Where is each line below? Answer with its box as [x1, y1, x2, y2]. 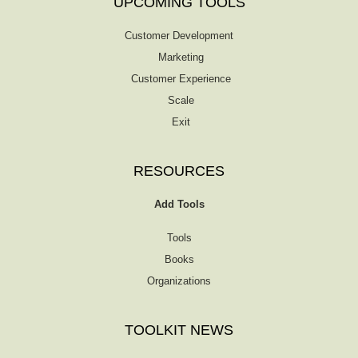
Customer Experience [131, 73, 231, 85]
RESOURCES [133, 163, 225, 179]
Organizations [147, 275, 211, 287]
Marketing [158, 51, 204, 63]
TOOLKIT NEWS [125, 322, 233, 338]
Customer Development [125, 30, 233, 42]
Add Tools [153, 198, 205, 210]
